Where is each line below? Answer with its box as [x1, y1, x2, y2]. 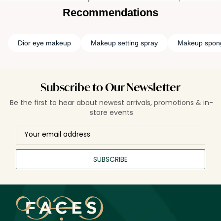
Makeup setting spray [91, 39, 158, 47]
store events [90, 108, 134, 118]
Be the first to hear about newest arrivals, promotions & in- [10, 98, 214, 108]
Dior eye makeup [18, 39, 71, 47]
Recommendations [63, 6, 158, 19]
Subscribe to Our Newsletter [40, 83, 181, 94]
